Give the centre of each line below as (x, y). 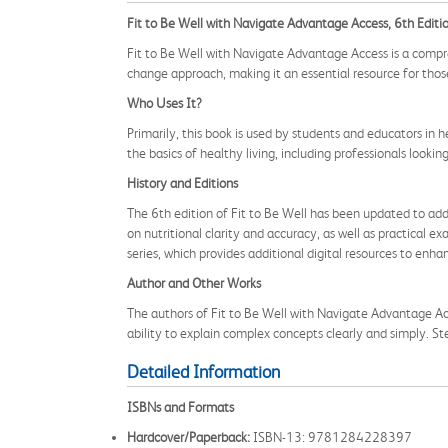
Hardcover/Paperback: (188, 437)
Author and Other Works (194, 283)
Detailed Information (203, 372)
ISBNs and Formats (180, 407)
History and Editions (182, 183)
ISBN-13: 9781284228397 (331, 437)
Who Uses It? (164, 103)
